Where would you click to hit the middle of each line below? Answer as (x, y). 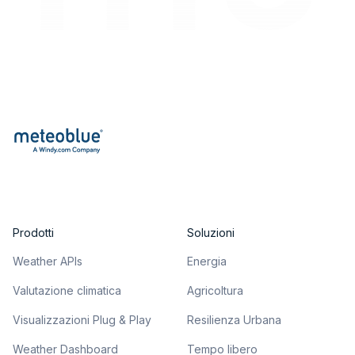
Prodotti (33, 233)
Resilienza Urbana (234, 320)
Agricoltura (215, 291)
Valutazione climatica (67, 291)
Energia (207, 261)
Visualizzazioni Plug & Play (82, 320)
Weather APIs (48, 261)
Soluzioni (211, 233)
